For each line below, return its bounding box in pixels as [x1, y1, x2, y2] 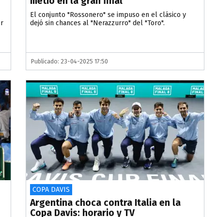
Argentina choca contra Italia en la [30, 197, 181, 209]
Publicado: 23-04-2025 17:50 [31, 58, 108, 65]
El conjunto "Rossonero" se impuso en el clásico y [30, 11, 186, 19]
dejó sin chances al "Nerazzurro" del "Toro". [30, 19, 165, 28]
